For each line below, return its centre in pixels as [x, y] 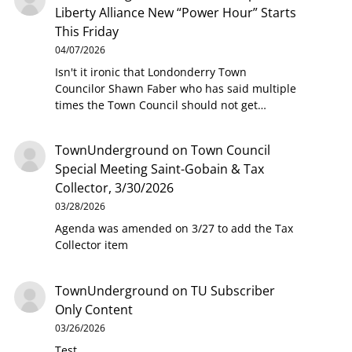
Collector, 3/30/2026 [114, 188]
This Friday [86, 31]
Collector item [91, 245]
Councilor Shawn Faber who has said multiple [175, 88]
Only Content [93, 309]
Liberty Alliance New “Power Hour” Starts [175, 12]
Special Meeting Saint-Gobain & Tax [159, 169]
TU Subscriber [233, 290]
